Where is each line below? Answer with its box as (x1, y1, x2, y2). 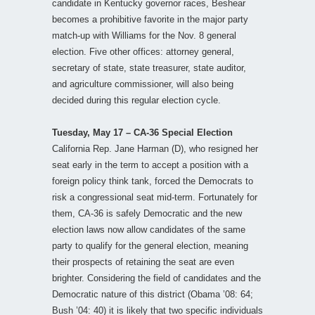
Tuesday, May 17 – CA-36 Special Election (52, 127, 233, 138)
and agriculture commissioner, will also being (52, 78, 233, 89)
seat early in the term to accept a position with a (52, 159, 248, 170)
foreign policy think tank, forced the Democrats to (52, 175, 253, 186)
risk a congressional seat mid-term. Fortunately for (52, 191, 257, 202)
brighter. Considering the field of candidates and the (52, 272, 261, 283)
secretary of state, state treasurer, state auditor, (52, 62, 246, 73)
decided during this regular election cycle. (52, 94, 221, 105)
